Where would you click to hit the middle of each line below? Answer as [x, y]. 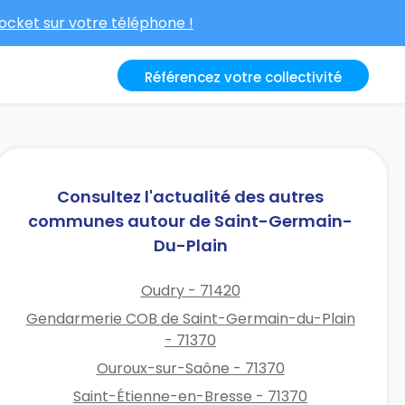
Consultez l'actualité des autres [191, 196]
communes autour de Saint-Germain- [191, 221]
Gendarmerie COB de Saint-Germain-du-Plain [190, 318]
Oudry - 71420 [190, 290]
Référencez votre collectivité [243, 77]
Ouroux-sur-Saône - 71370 [190, 368]
